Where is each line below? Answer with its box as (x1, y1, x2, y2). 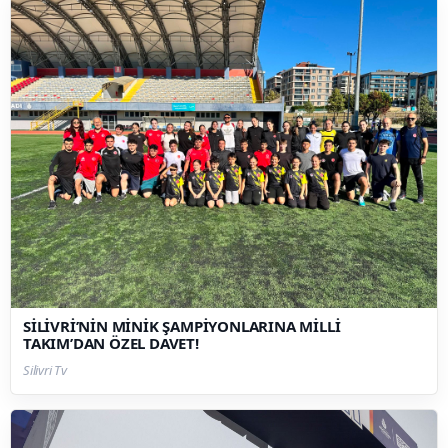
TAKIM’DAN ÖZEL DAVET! (23, 333, 199, 354)
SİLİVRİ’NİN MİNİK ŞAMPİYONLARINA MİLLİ (23, 316, 341, 337)
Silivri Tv (23, 361, 67, 380)
